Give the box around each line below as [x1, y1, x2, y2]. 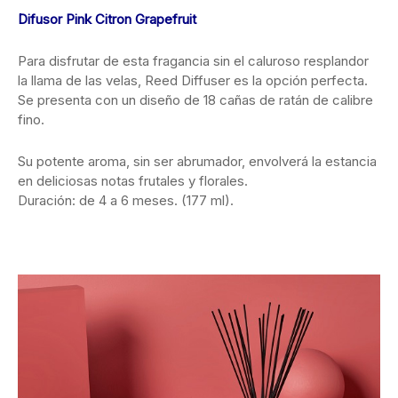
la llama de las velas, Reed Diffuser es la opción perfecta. [18, 71, 368, 89]
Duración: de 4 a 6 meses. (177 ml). [18, 191, 234, 209]
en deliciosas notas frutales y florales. [18, 171, 248, 189]
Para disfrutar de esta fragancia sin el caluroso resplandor [18, 52, 369, 69]
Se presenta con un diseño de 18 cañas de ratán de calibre [18, 91, 373, 108]
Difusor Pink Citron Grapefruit [18, 10, 196, 28]
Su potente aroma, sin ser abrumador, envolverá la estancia [18, 152, 377, 170]
